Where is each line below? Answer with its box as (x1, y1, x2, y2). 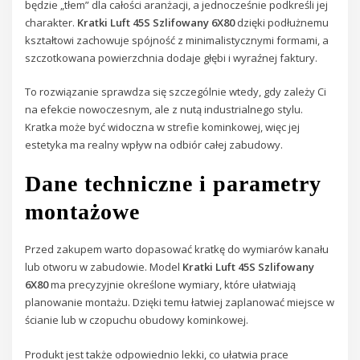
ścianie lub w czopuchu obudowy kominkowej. (25, 313, 249, 328)
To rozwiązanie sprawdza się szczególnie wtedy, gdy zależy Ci (25, 84, 327, 99)
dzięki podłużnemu (235, 14, 329, 30)
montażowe (25, 199, 141, 225)
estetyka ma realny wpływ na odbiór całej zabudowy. (25, 137, 284, 152)
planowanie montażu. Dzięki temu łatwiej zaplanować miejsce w (25, 295, 335, 310)
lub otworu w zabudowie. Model (25, 260, 183, 275)
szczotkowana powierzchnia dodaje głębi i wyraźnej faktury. (25, 50, 318, 65)
